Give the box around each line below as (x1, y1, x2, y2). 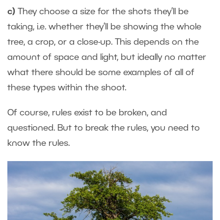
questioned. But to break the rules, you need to (7, 124, 200, 133)
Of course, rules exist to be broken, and (7, 109, 167, 117)
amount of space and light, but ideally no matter (7, 54, 206, 62)
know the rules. (7, 139, 70, 148)
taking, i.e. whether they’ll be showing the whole (7, 23, 201, 31)
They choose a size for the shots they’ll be (15, 8, 189, 16)
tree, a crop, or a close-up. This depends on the (7, 38, 199, 47)
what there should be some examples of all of (7, 69, 194, 77)
